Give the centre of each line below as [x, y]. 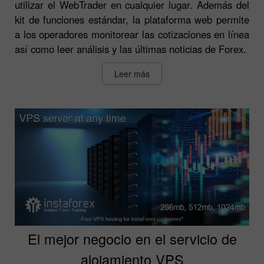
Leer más [132, 73]
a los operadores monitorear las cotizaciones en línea [132, 34]
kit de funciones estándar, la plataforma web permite [132, 19]
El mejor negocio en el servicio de [132, 238]
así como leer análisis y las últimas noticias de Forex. [131, 49]
